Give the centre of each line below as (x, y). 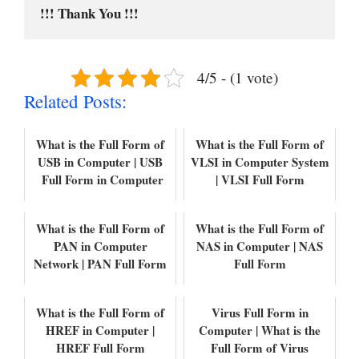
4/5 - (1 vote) (238, 77)
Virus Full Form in (260, 312)
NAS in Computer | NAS (260, 246)
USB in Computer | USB (100, 161)
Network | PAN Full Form (100, 263)
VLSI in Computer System (260, 161)
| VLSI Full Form (260, 179)
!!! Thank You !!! (89, 13)
